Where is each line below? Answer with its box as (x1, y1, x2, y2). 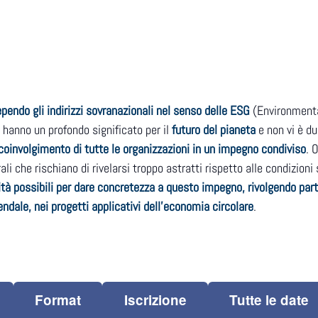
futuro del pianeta (172, 121, 256, 138)
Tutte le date (229, 290, 309, 310)
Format (35, 290, 82, 310)
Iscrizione (124, 290, 187, 310)
